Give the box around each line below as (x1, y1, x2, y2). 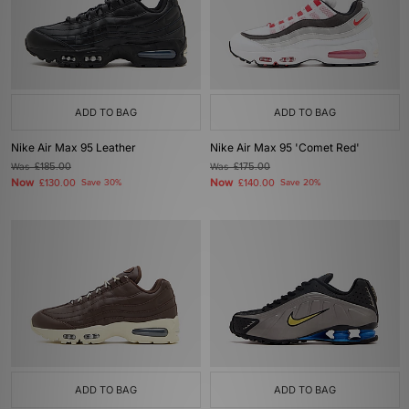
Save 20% (280, 177, 320, 188)
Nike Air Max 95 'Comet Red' (210, 141, 360, 154)
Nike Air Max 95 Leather (11, 141, 136, 154)
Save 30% (81, 177, 121, 188)
